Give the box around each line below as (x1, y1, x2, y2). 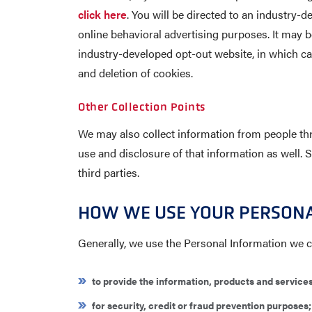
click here (78, 6, 127, 22)
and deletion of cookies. (78, 65, 193, 81)
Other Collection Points (78, 100, 205, 114)
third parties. (78, 164, 139, 180)
